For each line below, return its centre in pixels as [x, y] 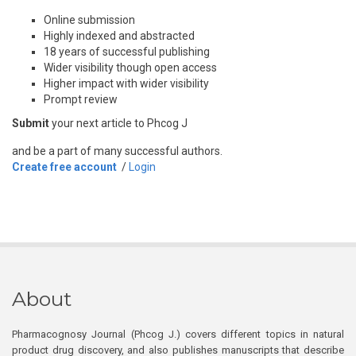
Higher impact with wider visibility [126, 83]
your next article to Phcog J [118, 123]
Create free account [64, 167]
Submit [31, 123]
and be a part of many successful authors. [117, 151]
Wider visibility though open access [130, 68]
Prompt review [81, 99]
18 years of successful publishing [127, 52]
